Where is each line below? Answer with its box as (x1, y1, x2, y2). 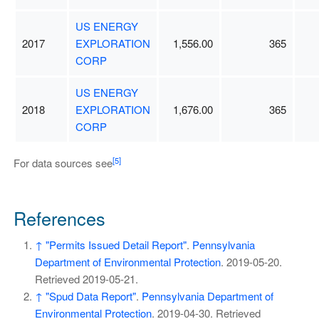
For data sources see (13, 155, 113, 171)
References (13, 205, 105, 231)
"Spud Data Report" (45, 288, 136, 304)
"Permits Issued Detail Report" (45, 237, 187, 253)
